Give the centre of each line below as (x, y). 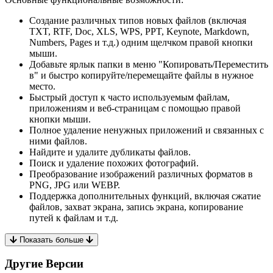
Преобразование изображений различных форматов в (141, 174)
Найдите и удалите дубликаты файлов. (110, 152)
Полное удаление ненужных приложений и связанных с (147, 130)
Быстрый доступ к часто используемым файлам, (129, 97)
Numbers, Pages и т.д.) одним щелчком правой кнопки (141, 42)
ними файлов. (58, 141)
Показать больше (51, 239)
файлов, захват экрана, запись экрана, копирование (136, 207)
